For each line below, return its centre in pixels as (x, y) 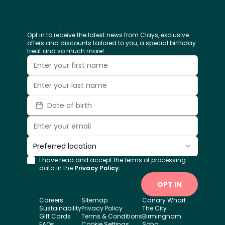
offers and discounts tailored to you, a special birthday (111, 43)
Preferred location (65, 146)
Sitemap (94, 200)
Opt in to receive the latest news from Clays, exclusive (108, 35)
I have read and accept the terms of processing (113, 160)
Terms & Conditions (112, 216)
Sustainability (60, 208)
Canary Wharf (164, 200)
